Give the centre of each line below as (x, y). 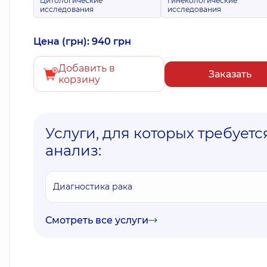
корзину (79, 80)
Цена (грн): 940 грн (82, 41)
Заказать (230, 74)
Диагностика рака (93, 187)
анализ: (73, 150)
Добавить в (87, 68)
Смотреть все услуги (97, 220)
